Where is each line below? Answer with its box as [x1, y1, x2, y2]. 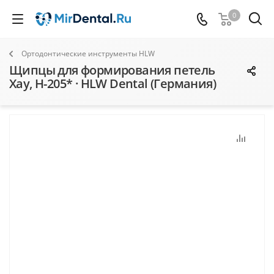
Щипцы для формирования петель [9, 62, 215, 78]
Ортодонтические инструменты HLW [21, 48, 155, 59]
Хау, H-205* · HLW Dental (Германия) [9, 75, 216, 92]
